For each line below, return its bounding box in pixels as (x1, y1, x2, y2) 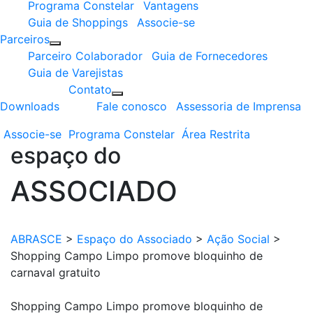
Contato (68, 82, 112, 96)
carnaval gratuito (10, 265, 101, 279)
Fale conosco (96, 99, 167, 113)
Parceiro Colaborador (28, 49, 143, 63)
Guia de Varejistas (28, 66, 123, 80)
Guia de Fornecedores (152, 49, 268, 63)
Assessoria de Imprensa (176, 99, 301, 113)
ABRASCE (10, 232, 62, 246)
